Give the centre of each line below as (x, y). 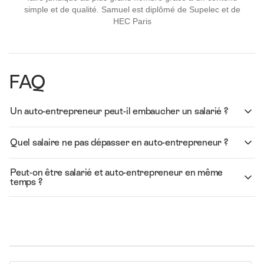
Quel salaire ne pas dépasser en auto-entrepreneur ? (119, 143)
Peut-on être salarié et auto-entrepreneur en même (117, 173)
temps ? (26, 182)
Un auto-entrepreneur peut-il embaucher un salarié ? (119, 111)
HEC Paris (132, 21)
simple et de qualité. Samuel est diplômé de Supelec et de (132, 9)
